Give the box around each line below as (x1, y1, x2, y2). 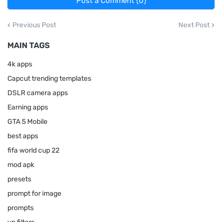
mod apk (7, 160, 34, 169)
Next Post (178, 20, 210, 29)
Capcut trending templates (7, 74, 91, 83)
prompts (7, 203, 34, 212)
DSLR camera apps (7, 88, 68, 97)
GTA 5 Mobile (7, 117, 48, 126)
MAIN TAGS (7, 40, 50, 50)
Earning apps (7, 103, 48, 111)
